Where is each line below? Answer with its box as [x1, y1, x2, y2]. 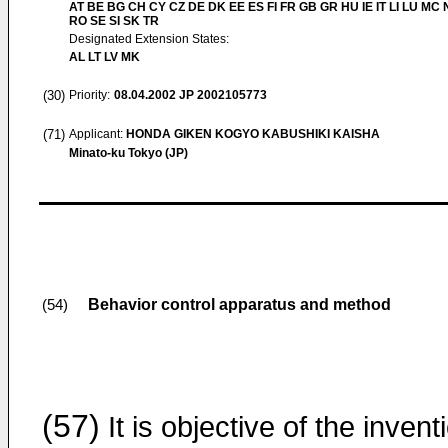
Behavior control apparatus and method [88, 296, 391, 313]
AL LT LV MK [69, 50, 140, 64]
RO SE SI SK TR [69, 14, 159, 28]
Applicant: [69, 127, 126, 141]
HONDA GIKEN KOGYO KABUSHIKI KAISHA [126, 127, 380, 141]
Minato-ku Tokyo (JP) [69, 146, 188, 160]
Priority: [69, 88, 110, 102]
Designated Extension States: [69, 32, 229, 46]
